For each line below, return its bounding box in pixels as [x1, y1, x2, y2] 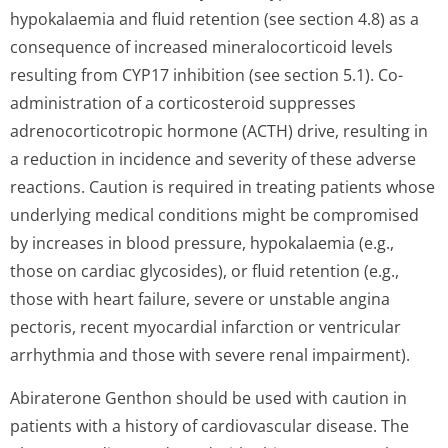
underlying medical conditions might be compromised [10, 204, 419, 226]
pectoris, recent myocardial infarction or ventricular [10, 316, 401, 338]
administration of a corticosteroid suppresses [10, 92, 356, 114]
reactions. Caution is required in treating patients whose [10, 176, 435, 198]
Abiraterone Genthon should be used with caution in [10, 387, 407, 409]
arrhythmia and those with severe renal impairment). [10, 344, 410, 366]
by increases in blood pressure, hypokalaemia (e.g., [10, 232, 394, 254]
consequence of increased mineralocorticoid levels [10, 36, 393, 58]
